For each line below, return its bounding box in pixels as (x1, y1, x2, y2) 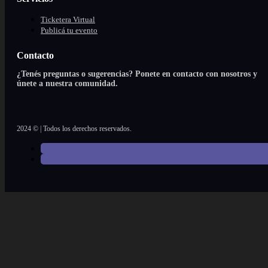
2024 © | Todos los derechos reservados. (17, 124, 132, 133)
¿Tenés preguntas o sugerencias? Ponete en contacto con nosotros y (17, 69, 257, 78)
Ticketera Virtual (41, 14, 95, 24)
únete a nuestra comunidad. (17, 78, 118, 88)
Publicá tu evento (41, 25, 98, 35)
